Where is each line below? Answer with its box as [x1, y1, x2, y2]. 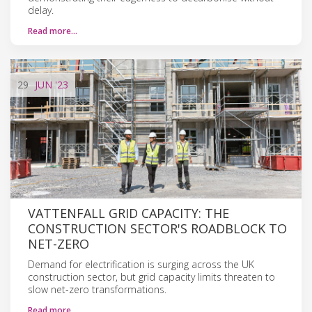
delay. [28, 3, 54, 17]
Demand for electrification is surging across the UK [28, 257, 254, 271]
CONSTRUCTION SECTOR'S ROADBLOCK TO [28, 219, 287, 237]
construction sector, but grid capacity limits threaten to [28, 270, 275, 283]
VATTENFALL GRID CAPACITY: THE [28, 204, 229, 221]
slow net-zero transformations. [28, 282, 166, 296]
